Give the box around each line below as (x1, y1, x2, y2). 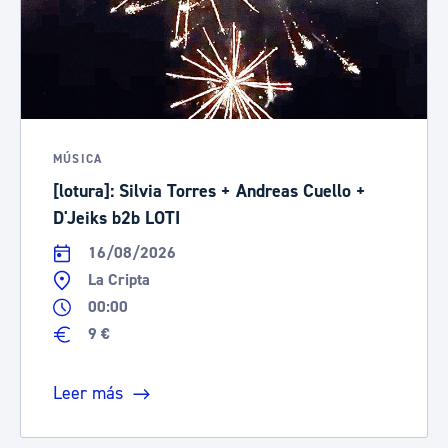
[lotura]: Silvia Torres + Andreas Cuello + (53, 180, 366, 203)
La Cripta (87, 270, 150, 290)
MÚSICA (53, 152, 103, 167)
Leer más (53, 381, 123, 405)
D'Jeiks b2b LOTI (53, 207, 180, 230)
